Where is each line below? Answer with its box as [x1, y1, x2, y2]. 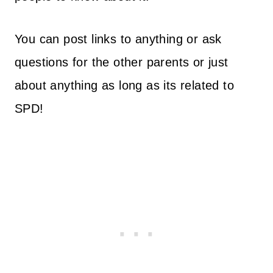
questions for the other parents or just [15, 55, 229, 69]
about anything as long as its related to [15, 78, 234, 92]
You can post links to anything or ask [15, 32, 222, 46]
